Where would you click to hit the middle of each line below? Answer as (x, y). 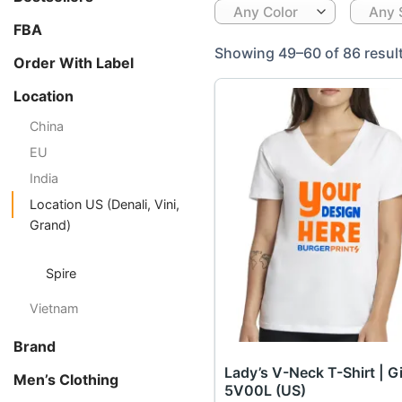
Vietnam (54, 308)
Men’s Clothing (66, 379)
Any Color (265, 12)
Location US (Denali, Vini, (105, 204)
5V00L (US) (265, 390)
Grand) (50, 224)
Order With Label (74, 62)
